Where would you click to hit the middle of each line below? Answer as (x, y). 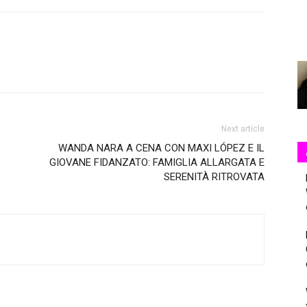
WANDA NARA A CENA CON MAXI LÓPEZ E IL (161, 148)
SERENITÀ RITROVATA (214, 177)
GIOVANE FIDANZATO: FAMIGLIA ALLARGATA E (157, 162)
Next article (243, 129)
